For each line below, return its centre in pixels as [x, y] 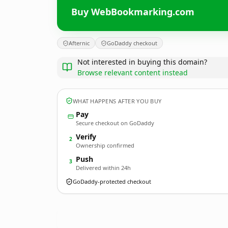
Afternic [79, 43]
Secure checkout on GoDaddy [115, 123]
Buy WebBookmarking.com [133, 11]
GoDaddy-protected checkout [112, 181]
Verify [86, 137]
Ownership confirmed [105, 145]
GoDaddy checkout [132, 43]
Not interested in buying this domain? [142, 62]
